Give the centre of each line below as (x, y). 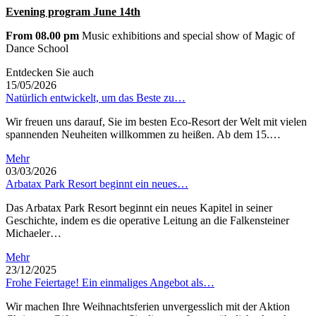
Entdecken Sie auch (50, 72)
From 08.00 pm (42, 35)
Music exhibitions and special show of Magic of (187, 35)
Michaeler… (34, 233)
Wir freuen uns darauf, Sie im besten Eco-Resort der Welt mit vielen (156, 121)
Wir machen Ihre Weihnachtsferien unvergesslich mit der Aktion (148, 306)
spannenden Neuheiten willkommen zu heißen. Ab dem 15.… (143, 134)
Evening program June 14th (73, 11)
